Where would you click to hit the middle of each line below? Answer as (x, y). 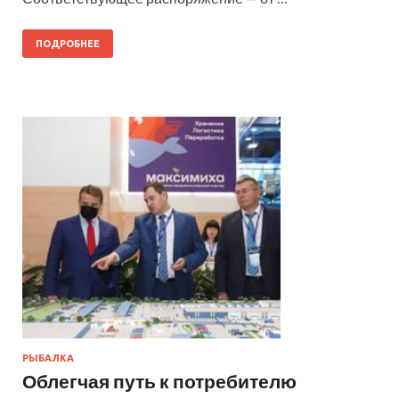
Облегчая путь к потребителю (159, 380)
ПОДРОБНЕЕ (68, 43)
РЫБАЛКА (48, 358)
